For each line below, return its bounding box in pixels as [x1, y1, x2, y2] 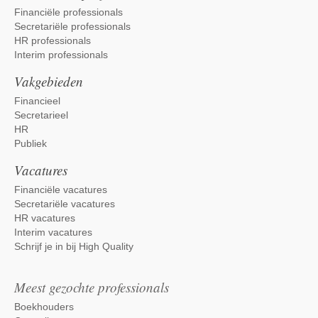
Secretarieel [14, 109, 68, 121]
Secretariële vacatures [14, 198, 115, 209]
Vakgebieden [14, 72, 83, 90]
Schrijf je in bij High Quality [14, 241, 133, 252]
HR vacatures [14, 212, 75, 224]
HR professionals [14, 35, 91, 46]
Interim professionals [14, 49, 108, 60]
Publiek [14, 138, 47, 149]
